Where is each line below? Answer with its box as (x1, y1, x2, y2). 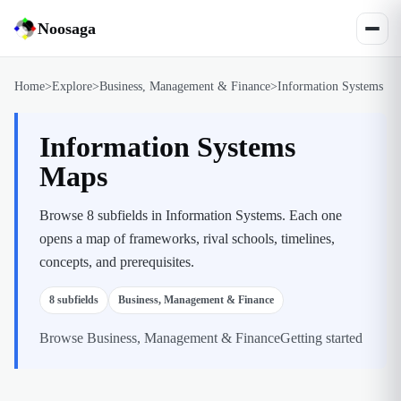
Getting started (280, 330, 363, 346)
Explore (52, 80, 92, 93)
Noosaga (38, 19, 96, 38)
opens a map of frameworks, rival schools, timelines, (39, 231, 335, 246)
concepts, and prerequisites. (39, 254, 194, 269)
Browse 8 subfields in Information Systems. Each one (39, 208, 342, 223)
